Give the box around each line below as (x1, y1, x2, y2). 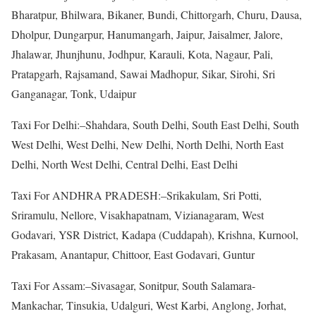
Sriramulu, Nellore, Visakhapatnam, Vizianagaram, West (11, 207, 264, 222)
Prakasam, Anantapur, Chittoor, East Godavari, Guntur (11, 246, 255, 262)
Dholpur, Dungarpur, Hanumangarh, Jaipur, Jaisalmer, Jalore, (11, 26, 283, 42)
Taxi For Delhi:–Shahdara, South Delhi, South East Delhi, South (11, 116, 299, 132)
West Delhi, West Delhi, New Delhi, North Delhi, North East (11, 136, 284, 152)
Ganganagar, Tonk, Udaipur (11, 85, 136, 101)
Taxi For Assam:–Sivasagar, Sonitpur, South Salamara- (11, 277, 255, 293)
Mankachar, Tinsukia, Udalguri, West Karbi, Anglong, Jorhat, (11, 297, 286, 312)
